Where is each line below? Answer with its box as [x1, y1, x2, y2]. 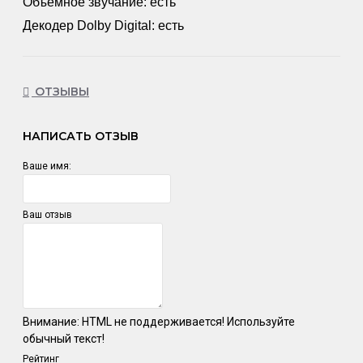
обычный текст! [23, 331, 105, 345]
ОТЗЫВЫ [32, 84, 89, 100]
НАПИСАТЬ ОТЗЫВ [23, 128, 139, 143]
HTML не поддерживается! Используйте [79, 314, 295, 328]
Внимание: [23, 314, 79, 328]
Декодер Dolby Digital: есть [23, 18, 184, 32]
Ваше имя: [23, 160, 71, 172]
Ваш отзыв [23, 208, 72, 220]
